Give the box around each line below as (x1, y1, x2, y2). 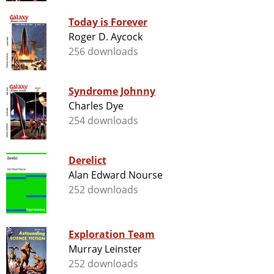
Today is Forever (68, 15, 148, 29)
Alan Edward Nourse (68, 168, 163, 182)
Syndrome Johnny (68, 84, 156, 98)
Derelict (68, 154, 106, 168)
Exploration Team (68, 228, 155, 242)
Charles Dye (68, 99, 124, 113)
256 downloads (68, 45, 139, 59)
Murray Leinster (68, 242, 143, 256)
